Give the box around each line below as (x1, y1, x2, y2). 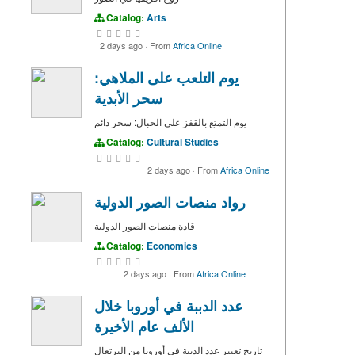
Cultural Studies (147, 134, 219, 149)
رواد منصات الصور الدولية (94, 191, 246, 212)
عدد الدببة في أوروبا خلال (94, 295, 243, 316)
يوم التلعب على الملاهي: (94, 67, 239, 88)
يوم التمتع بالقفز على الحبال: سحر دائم (94, 114, 246, 128)
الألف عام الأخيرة (94, 315, 194, 337)
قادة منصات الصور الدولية (94, 218, 195, 232)
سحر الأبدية (94, 87, 162, 109)
